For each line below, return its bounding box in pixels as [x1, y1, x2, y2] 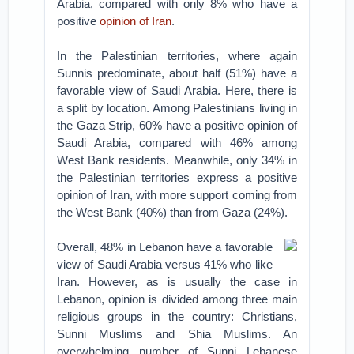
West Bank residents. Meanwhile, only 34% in [57, 153, 297, 167]
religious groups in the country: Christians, [57, 310, 297, 323]
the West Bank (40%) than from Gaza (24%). [57, 205, 288, 219]
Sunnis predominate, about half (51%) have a [57, 66, 297, 80]
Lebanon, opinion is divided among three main [57, 292, 297, 306]
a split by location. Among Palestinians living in [57, 101, 297, 115]
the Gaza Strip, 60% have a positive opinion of [57, 119, 297, 132]
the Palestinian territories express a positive [57, 171, 297, 184]
